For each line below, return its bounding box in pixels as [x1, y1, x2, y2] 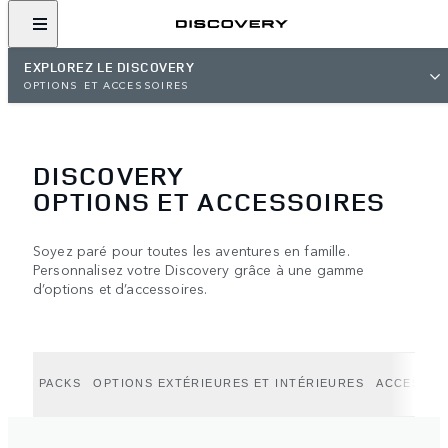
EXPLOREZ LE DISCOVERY [24, 58, 195, 76]
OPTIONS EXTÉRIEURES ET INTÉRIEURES [93, 376, 365, 389]
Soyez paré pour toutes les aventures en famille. [33, 239, 350, 260]
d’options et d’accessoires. [33, 277, 208, 298]
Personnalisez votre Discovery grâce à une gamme [33, 258, 365, 279]
